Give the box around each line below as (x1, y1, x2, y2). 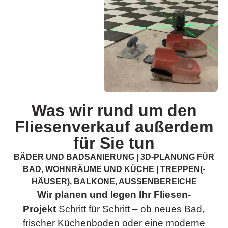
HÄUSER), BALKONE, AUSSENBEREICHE (31, 177, 197, 186)
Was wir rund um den (31, 101, 197, 120)
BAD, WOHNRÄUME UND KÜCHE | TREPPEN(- (23, 165, 205, 174)
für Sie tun (73, 134, 155, 153)
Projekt (23, 204, 56, 215)
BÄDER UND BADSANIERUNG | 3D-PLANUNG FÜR (14, 153, 214, 162)
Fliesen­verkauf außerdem (15, 118, 213, 136)
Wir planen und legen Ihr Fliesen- (37, 189, 191, 201)
